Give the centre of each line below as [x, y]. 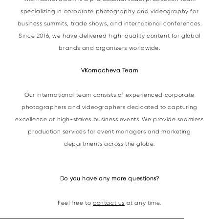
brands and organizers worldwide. [109, 48]
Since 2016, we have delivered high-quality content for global [109, 35]
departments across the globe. [109, 143]
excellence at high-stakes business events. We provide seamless [109, 119]
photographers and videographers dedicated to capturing [109, 107]
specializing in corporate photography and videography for [109, 11]
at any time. [143, 203]
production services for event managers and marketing [109, 131]
